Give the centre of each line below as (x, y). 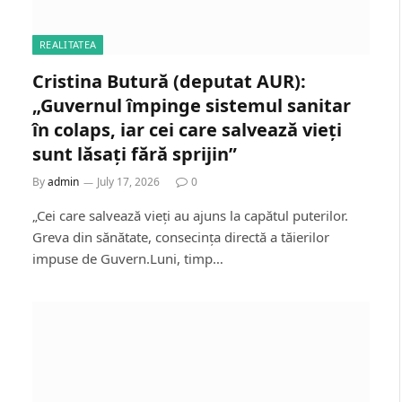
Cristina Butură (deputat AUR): (169, 81)
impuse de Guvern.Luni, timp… (128, 258)
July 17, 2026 (128, 181)
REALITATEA (68, 44)
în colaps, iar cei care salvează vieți (187, 129)
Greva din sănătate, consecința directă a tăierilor (181, 236)
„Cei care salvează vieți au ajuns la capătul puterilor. (190, 215)
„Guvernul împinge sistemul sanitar (192, 105)
